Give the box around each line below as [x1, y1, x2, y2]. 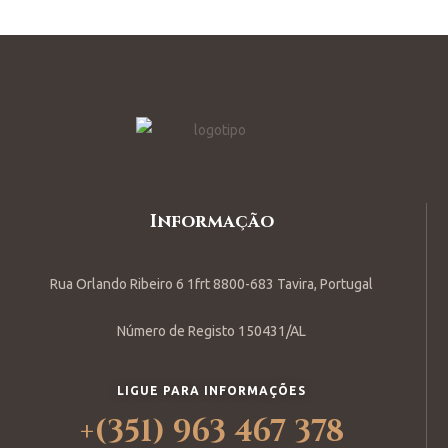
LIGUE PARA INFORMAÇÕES [117, 383, 307, 397]
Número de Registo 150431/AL [117, 322, 307, 339]
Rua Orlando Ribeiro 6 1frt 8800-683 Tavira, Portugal [50, 275, 374, 292]
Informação [149, 208, 274, 234]
